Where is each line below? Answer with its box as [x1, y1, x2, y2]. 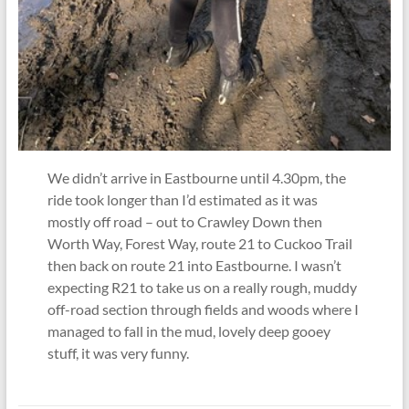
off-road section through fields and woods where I [47, 300, 360, 319]
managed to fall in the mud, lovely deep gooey [47, 322, 331, 341]
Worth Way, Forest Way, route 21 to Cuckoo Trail [47, 235, 353, 253]
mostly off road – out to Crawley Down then [47, 213, 323, 231]
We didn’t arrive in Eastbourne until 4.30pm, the [47, 169, 347, 187]
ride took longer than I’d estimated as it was [47, 191, 319, 209]
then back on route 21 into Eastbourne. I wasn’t [47, 257, 342, 275]
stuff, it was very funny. [47, 344, 190, 362]
